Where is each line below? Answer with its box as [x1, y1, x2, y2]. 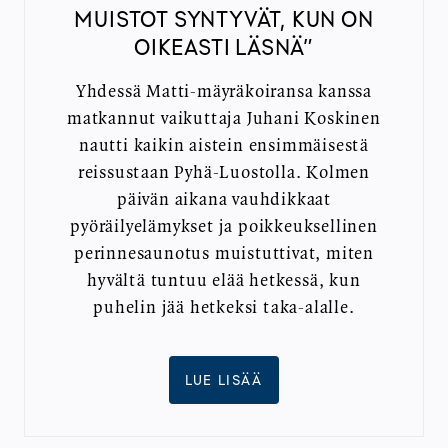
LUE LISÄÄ [185, 370, 263, 388]
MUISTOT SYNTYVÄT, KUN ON [74, 4, 374, 32]
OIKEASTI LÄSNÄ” [133, 32, 314, 60]
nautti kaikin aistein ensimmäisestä [79, 136, 369, 155]
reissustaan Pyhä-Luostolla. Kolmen [77, 163, 371, 182]
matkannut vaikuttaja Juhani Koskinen [67, 109, 381, 128]
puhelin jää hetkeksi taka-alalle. [93, 298, 355, 317]
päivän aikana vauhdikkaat [116, 190, 331, 209]
